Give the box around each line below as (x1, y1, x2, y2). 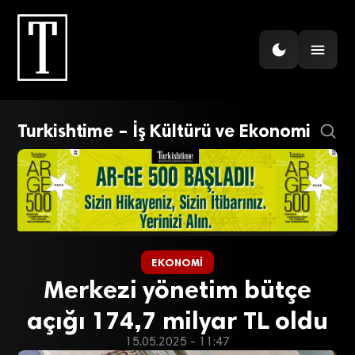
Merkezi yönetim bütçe (44, 273, 311, 304)
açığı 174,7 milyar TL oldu (27, 304, 328, 335)
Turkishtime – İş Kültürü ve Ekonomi (17, 120, 311, 143)
